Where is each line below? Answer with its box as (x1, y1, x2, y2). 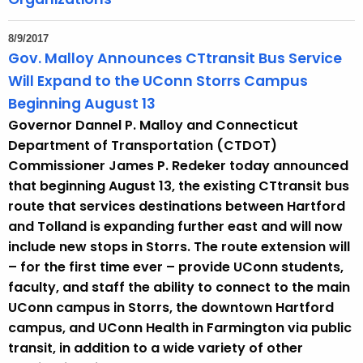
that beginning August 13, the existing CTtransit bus (8, 177, 349, 196)
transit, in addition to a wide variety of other (8, 339, 303, 358)
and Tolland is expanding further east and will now (8, 217, 343, 237)
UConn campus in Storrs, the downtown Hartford (8, 298, 334, 318)
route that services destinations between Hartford (8, 197, 345, 216)
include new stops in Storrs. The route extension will (8, 237, 350, 257)
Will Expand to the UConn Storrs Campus (8, 71, 308, 92)
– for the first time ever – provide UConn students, (8, 258, 344, 277)
